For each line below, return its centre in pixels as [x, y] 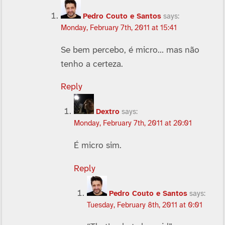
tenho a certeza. [92, 64]
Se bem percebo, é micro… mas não [130, 50]
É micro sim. [97, 146]
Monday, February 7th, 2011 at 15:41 [119, 28]
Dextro [107, 112]
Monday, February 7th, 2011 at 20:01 [133, 124]
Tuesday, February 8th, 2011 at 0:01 [145, 205]
